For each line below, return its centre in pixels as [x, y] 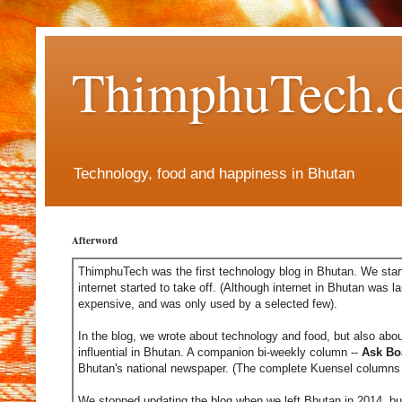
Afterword [95, 241]
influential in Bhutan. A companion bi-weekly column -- [220, 353]
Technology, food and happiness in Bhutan [214, 174]
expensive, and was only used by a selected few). [208, 304]
